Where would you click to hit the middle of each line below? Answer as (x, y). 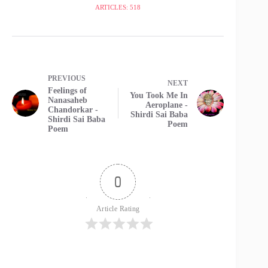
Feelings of (67, 90)
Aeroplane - (167, 105)
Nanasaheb (68, 100)
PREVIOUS (67, 78)
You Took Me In (159, 95)
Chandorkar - (73, 109)
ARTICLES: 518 (118, 7)
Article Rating (118, 208)
